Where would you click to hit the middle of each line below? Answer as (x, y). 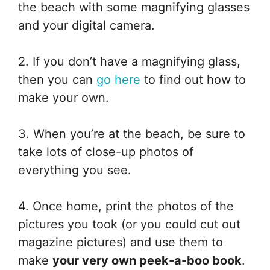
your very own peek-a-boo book (147, 260)
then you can (57, 79)
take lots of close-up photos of (106, 152)
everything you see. (75, 170)
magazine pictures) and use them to (121, 242)
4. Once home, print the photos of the (126, 206)
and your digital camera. (86, 25)
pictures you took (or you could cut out (129, 224)
